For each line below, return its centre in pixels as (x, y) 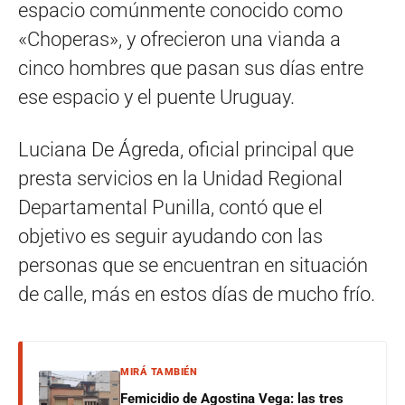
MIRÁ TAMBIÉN (159, 372)
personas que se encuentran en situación (193, 265)
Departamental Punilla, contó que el (170, 207)
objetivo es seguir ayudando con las (170, 236)
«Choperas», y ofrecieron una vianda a (179, 39)
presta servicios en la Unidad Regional (180, 178)
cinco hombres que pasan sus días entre (191, 68)
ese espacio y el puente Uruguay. (156, 97)
